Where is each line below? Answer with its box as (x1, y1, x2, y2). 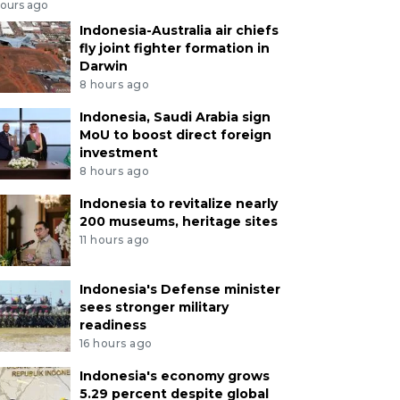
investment (79, 145, 158, 162)
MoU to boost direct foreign (79, 127, 271, 144)
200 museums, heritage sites (79, 212, 278, 229)
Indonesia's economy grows (79, 367, 270, 384)
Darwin (79, 58, 128, 75)
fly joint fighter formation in (79, 40, 270, 57)
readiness (79, 316, 146, 333)
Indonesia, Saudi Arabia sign (79, 109, 271, 126)
